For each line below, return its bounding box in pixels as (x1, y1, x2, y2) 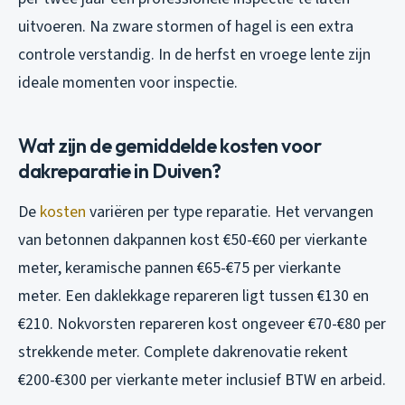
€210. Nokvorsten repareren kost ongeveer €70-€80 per (18, 313, 386, 336)
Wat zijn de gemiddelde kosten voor (18, 133, 322, 159)
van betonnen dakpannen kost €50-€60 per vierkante (18, 229, 367, 252)
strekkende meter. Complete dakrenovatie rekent (18, 341, 348, 364)
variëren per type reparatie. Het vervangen (86, 201, 373, 224)
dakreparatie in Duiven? (18, 158, 222, 184)
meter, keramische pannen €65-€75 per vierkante (18, 257, 341, 280)
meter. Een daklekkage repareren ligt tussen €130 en (18, 285, 369, 308)
